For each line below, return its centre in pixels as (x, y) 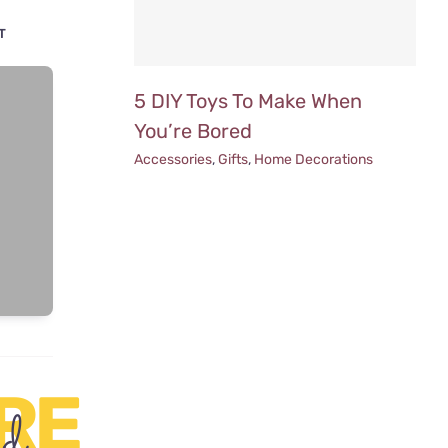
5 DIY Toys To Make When (248, 100)
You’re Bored (193, 130)
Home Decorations (314, 159)
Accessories (173, 159)
